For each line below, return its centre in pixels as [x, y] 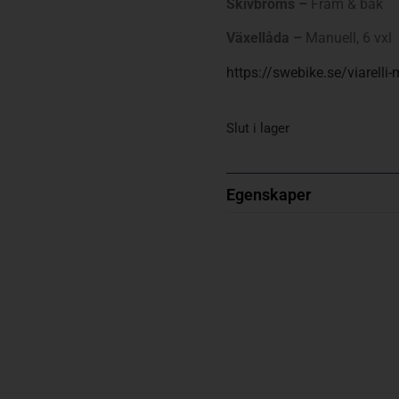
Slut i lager [258, 129]
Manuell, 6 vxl [347, 38]
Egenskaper [269, 195]
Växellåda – [264, 38]
